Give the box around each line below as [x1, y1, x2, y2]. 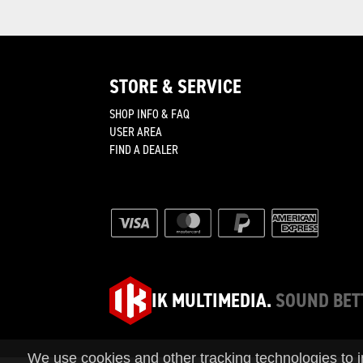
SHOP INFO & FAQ [109, 105, 190, 122]
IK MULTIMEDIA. [151, 288, 271, 314]
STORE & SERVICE [109, 74, 241, 100]
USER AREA [109, 123, 162, 140]
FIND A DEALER [109, 141, 178, 158]
